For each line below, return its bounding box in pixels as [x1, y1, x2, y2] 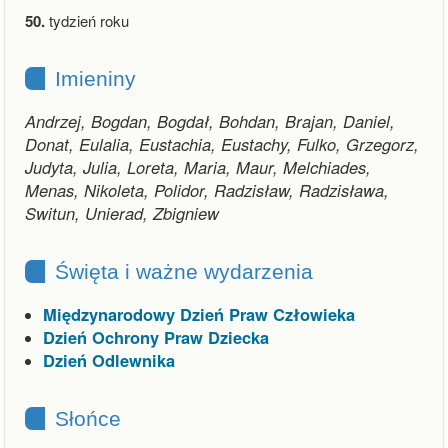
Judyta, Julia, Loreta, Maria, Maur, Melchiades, [25, 155, 371, 179]
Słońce [55, 407, 121, 430]
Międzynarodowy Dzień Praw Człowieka [43, 302, 355, 326]
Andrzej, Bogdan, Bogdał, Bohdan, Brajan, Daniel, [25, 109, 395, 133]
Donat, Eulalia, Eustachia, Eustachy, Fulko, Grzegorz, [25, 132, 419, 156]
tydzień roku [45, 10, 129, 31]
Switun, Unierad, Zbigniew [25, 201, 219, 225]
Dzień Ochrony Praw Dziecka [43, 325, 269, 349]
